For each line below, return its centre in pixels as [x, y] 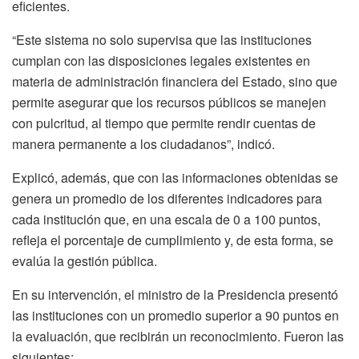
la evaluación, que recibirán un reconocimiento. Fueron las [178, 336]
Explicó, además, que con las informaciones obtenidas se [175, 177]
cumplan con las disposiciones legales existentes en [161, 60]
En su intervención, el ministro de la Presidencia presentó [175, 294]
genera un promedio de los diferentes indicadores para [167, 198]
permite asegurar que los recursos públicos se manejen [169, 102]
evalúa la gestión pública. [85, 260]
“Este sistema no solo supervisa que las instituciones [162, 39]
